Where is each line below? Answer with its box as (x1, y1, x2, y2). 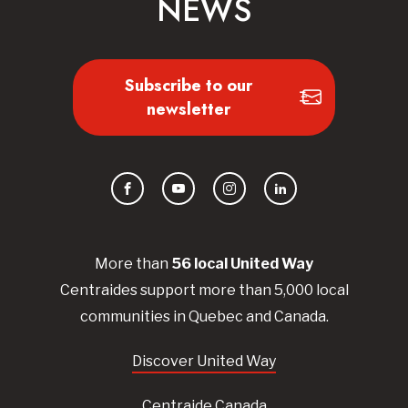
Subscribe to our (125, 74, 252, 98)
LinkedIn (279, 190, 331, 207)
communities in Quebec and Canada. (79, 308, 329, 326)
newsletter (147, 97, 230, 122)
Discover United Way (132, 352, 276, 371)
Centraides (59, 281, 138, 300)
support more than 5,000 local (137, 281, 349, 300)
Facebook (126, 190, 188, 207)
